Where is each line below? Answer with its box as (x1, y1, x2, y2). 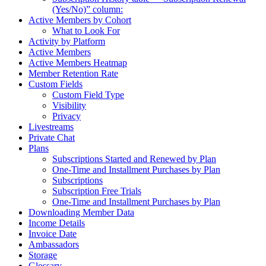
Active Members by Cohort (28, 14, 131, 25)
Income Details (28, 217, 85, 228)
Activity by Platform (28, 36, 105, 46)
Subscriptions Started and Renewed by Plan (52, 153, 216, 164)
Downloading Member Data (28, 207, 134, 217)
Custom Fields (28, 78, 83, 89)
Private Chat (28, 132, 75, 142)
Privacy (52, 110, 81, 121)
